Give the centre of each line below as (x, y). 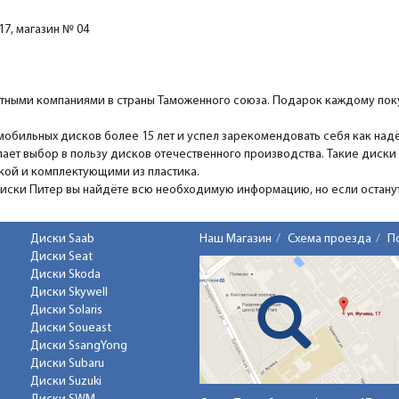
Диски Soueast (71, 329)
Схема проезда (330, 240)
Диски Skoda (65, 275)
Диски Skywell (69, 293)
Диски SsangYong (79, 346)
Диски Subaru (67, 364)
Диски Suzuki (66, 382)
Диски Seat (61, 257)
